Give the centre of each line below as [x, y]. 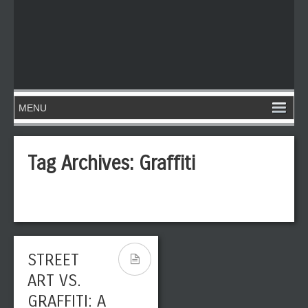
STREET [53, 260]
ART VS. [54, 280]
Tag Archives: [83, 164]
